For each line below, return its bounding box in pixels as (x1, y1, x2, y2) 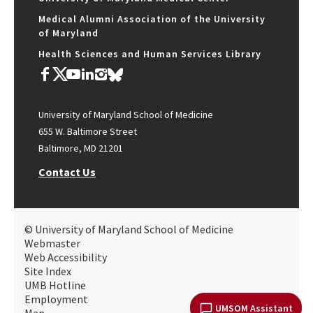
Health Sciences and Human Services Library (38, 48, 261, 60)
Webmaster (24, 236, 80, 250)
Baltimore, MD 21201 (38, 142, 123, 154)
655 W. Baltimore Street (38, 125, 137, 138)
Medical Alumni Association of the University (38, 13, 265, 25)
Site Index (24, 264, 71, 278)
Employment (24, 292, 88, 306)
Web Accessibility (24, 250, 107, 264)
